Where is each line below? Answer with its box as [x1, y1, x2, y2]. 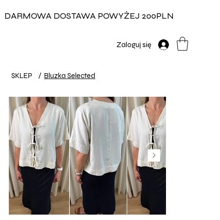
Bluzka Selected [44, 71, 95, 80]
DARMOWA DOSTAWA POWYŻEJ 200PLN [4, 10, 174, 21]
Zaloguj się [116, 40, 151, 49]
